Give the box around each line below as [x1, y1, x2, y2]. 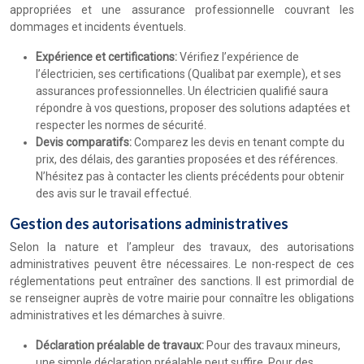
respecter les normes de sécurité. [36, 119, 206, 132]
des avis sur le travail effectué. [36, 187, 192, 200]
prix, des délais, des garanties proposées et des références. [36, 153, 338, 166]
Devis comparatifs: [36, 136, 134, 149]
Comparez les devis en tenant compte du [134, 136, 344, 149]
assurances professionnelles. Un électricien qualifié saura [36, 84, 328, 97]
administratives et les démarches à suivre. [10, 309, 225, 322]
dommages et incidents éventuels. [10, 20, 186, 33]
